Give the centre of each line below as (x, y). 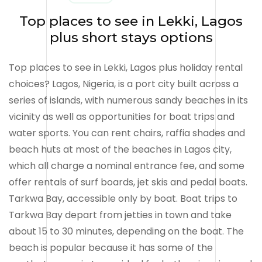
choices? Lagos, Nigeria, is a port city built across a (124, 84)
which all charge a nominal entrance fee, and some (127, 166)
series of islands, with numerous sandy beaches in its (128, 100)
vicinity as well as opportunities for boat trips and (122, 116)
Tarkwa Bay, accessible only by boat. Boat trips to (123, 198)
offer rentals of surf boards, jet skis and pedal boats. (128, 182)
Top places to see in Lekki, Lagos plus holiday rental (126, 67)
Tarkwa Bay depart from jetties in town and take (120, 215)
